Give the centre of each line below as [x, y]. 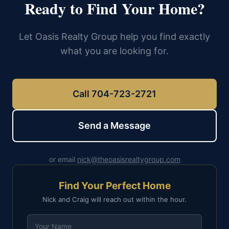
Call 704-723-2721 [114, 94]
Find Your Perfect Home [114, 186]
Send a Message [114, 125]
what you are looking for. [114, 51]
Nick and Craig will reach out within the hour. [114, 199]
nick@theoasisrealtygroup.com [129, 159]
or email [63, 159]
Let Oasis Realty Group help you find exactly [114, 37]
